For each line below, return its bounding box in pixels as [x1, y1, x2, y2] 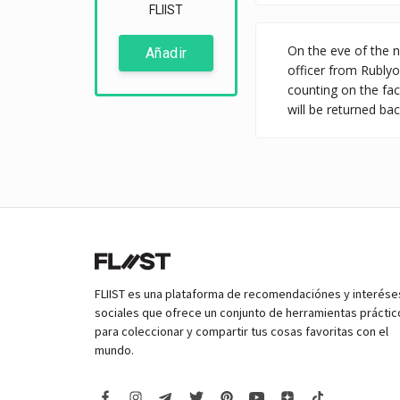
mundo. [95, 342, 134, 358]
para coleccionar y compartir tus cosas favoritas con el [95, 323, 388, 339]
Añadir [145, 45, 187, 62]
